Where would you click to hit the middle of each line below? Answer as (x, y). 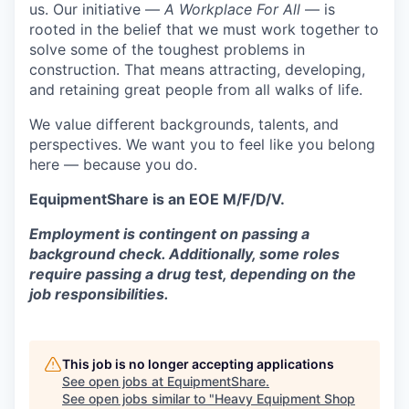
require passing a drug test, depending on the (193, 274)
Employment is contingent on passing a (169, 234)
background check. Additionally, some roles (184, 254)
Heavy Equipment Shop (285, 399)
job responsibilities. (99, 294)
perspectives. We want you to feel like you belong (202, 145)
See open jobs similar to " (138, 399)
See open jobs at (115, 382)
